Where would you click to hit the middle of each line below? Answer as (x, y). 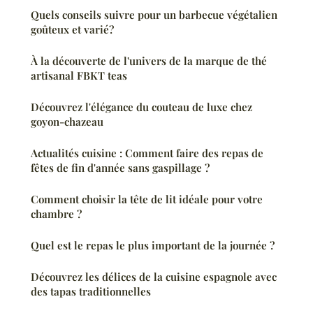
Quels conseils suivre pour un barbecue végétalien (154, 15)
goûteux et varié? (72, 30)
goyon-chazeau (67, 122)
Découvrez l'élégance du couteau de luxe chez (141, 107)
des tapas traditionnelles (91, 292)
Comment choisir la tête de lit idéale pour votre (147, 199)
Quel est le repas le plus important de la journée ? (153, 246)
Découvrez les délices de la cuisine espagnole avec (154, 277)
